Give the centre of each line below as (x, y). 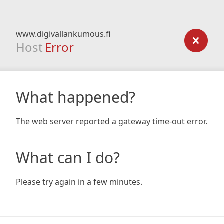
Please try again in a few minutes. (79, 182)
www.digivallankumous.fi (63, 34)
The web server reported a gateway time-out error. (112, 121)
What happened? (76, 97)
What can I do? (68, 158)
